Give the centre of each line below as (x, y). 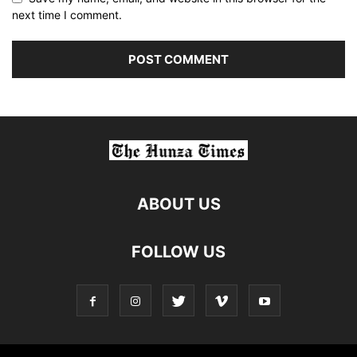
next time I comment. (67, 15)
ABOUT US (178, 204)
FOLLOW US (178, 252)
